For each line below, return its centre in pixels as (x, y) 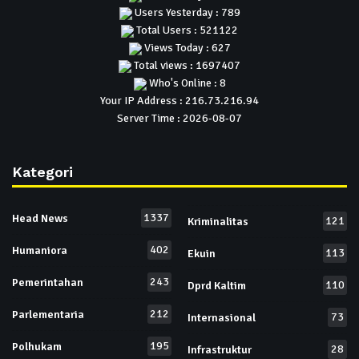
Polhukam (37, 347)
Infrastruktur (220, 349)
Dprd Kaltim (217, 285)
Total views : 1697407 (186, 66)
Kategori (42, 172)
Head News (40, 219)
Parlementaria (48, 315)
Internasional (222, 317)
